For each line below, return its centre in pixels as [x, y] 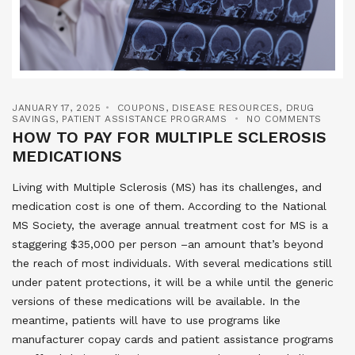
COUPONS [141, 107]
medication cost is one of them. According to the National [169, 206]
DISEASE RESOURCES [226, 107]
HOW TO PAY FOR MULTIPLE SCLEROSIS [169, 137]
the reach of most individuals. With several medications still [172, 263]
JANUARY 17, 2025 [57, 107]
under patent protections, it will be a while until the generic [173, 282]
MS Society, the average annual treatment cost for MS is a [170, 225]
